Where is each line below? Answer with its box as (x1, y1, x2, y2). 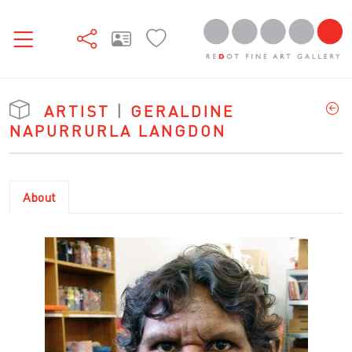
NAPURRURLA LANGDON (9, 119, 226, 141)
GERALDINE (130, 100, 235, 121)
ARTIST (44, 100, 110, 121)
